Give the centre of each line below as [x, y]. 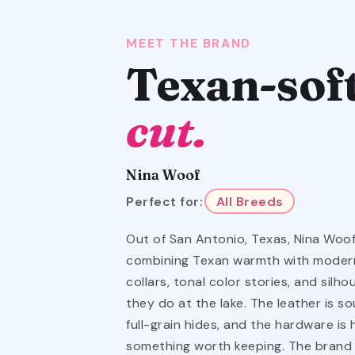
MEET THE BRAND [189, 43]
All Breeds [250, 201]
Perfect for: [165, 201]
